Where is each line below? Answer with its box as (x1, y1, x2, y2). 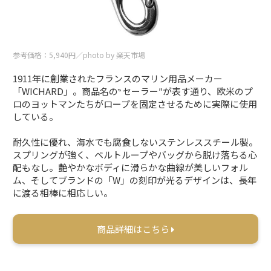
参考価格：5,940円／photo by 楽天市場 (13, 49, 146, 60)
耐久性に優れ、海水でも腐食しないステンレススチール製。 (13, 135, 258, 148)
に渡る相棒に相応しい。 (13, 186, 113, 199)
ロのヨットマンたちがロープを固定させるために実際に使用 (13, 97, 258, 110)
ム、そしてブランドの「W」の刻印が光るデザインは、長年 (13, 173, 257, 186)
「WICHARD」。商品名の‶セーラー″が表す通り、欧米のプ (13, 84, 253, 97)
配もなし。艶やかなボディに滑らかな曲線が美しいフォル (13, 160, 249, 174)
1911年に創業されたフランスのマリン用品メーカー (13, 71, 223, 85)
